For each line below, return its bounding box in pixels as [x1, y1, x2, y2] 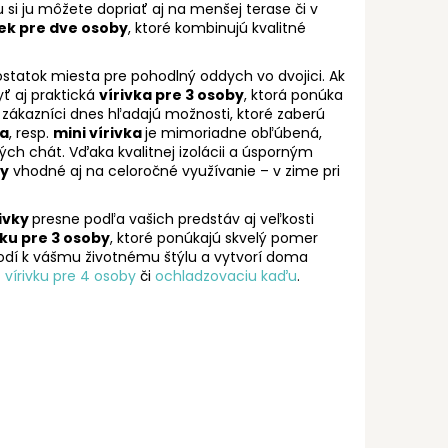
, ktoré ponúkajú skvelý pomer [110, 227, 318, 248]
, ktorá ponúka [244, 84, 343, 105]
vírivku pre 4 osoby [5, 265, 136, 286]
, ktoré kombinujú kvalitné [128, 17, 306, 38]
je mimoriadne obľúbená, [145, 122, 322, 143]
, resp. [9, 122, 53, 143]
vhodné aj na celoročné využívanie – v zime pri [9, 160, 340, 181]
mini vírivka [53, 122, 145, 143]
